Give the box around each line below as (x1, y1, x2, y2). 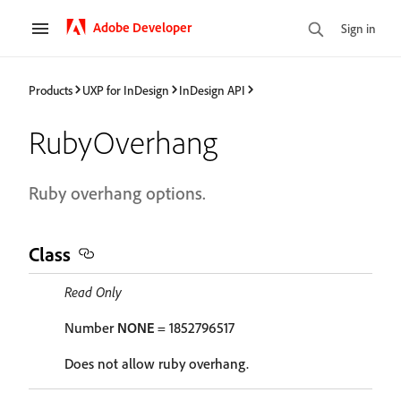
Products (29, 81, 73, 98)
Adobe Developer (93, 18, 192, 36)
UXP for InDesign (82, 81, 169, 98)
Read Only (64, 283, 122, 301)
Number (64, 319, 117, 337)
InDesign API (179, 81, 245, 98)
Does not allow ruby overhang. (64, 354, 249, 372)
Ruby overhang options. (29, 182, 206, 204)
